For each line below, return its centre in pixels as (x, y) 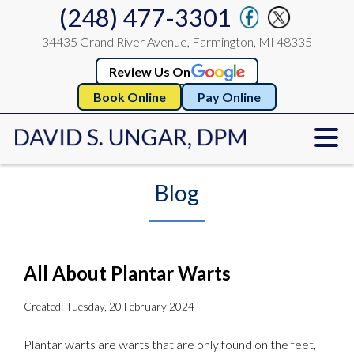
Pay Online (229, 97)
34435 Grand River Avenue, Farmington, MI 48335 (177, 41)
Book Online (130, 97)
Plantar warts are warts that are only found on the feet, (170, 344)
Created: (45, 306)
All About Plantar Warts (127, 273)
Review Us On (149, 72)
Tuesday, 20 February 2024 (130, 306)
